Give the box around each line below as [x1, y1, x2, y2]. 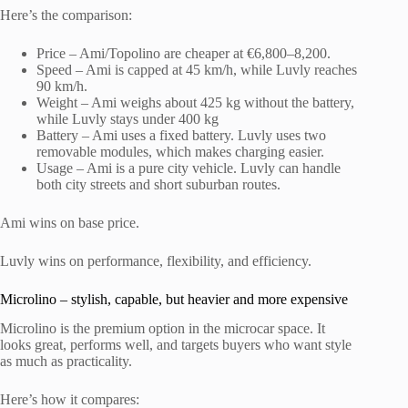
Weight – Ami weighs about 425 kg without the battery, [36, 94, 354, 110]
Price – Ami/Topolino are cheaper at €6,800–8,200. [36, 45, 331, 61]
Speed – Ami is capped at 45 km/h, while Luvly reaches [36, 61, 357, 77]
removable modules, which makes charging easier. [36, 143, 324, 159]
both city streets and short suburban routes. [36, 176, 280, 192]
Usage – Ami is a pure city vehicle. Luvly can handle [36, 159, 341, 176]
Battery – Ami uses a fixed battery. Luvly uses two [36, 127, 326, 143]
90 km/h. [36, 77, 87, 94]
